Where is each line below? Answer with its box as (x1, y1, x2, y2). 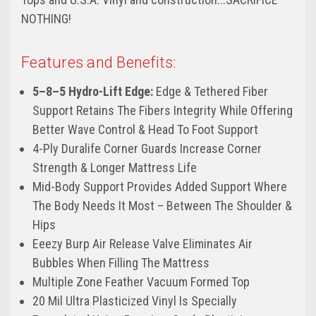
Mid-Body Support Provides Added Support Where (32, 179, 288, 195)
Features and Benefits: (21, 54, 176, 72)
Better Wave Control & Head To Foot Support (32, 122, 259, 138)
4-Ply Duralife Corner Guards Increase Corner (32, 141, 262, 157)
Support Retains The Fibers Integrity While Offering (32, 103, 293, 119)
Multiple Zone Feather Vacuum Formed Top (32, 274, 250, 290)
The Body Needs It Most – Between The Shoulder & (32, 198, 293, 214)
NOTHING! (21, 11, 71, 27)
